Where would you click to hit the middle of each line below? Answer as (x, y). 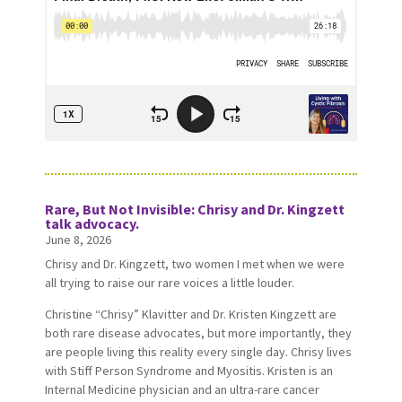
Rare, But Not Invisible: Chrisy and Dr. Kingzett (194, 209)
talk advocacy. (92, 223)
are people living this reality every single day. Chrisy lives (198, 351)
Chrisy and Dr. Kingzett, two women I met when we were (194, 263)
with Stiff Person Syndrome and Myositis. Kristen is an (188, 370)
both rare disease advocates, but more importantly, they (198, 332)
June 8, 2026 (78, 239)
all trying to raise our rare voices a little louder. (169, 282)
